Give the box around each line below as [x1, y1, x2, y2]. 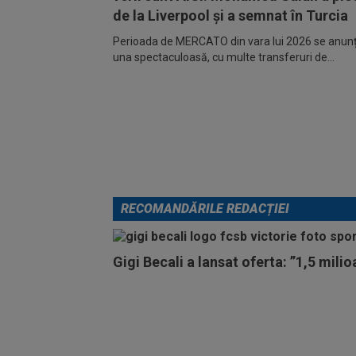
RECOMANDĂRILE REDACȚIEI [121, 200, 289, 216]
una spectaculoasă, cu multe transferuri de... [113, 50, 335, 64]
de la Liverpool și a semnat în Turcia [113, 6, 348, 24]
